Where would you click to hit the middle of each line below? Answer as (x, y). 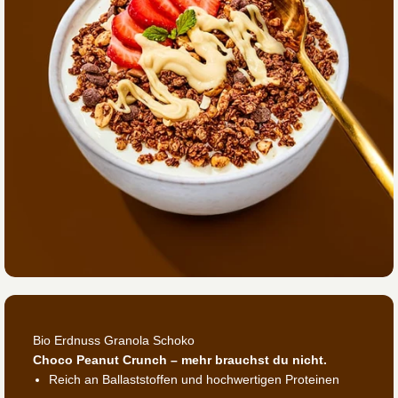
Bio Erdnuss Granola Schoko (114, 341)
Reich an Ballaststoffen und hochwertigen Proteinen (194, 380)
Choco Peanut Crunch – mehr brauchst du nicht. (180, 360)
